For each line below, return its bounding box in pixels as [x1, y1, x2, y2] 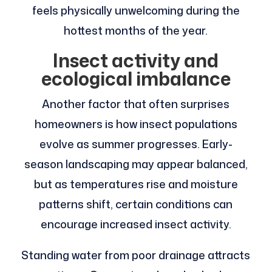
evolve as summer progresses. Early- [39, 136, 233, 152]
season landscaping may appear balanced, [24, 156, 248, 172]
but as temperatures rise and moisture [33, 176, 238, 192]
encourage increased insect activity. [40, 216, 231, 233]
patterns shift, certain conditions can [39, 196, 233, 212]
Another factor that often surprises [42, 96, 230, 112]
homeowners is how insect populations [34, 116, 237, 132]
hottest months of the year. [64, 22, 208, 39]
